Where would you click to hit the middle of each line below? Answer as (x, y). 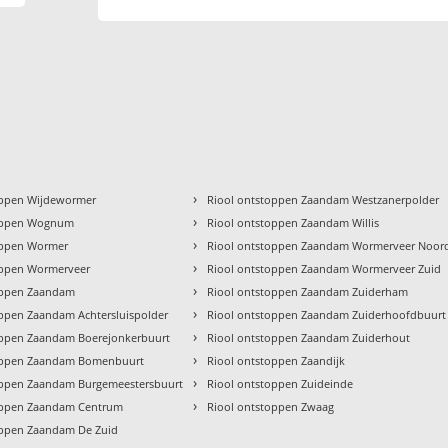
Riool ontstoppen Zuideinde (280, 384)
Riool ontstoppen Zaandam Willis (293, 223)
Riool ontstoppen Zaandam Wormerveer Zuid (324, 269)
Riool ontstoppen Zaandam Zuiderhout (309, 338)
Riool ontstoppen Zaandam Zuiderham (308, 292)
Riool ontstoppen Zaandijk (276, 361)
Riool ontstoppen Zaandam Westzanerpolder (323, 200)
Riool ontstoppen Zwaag (271, 407)
